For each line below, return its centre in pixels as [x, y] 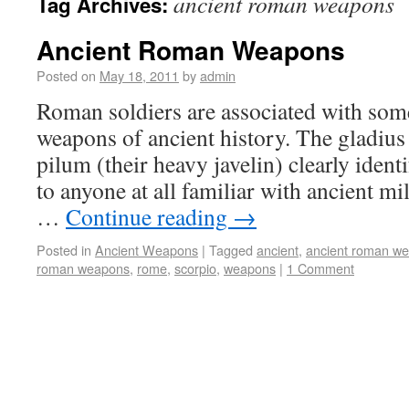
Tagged [231, 250]
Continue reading [149, 216]
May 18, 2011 [139, 75]
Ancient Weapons [147, 250]
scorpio [195, 268]
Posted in [64, 250]
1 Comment [320, 268]
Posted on [66, 75]
